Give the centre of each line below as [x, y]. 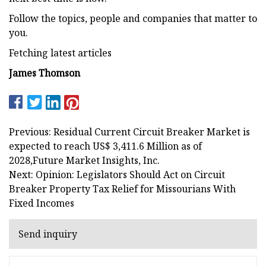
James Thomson [45, 73]
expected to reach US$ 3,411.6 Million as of [105, 146]
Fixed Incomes [42, 203]
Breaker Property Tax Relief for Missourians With [122, 189]
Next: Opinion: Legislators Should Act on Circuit [117, 174]
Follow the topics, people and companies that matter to [133, 18]
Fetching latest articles [60, 53]
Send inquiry [48, 234]
